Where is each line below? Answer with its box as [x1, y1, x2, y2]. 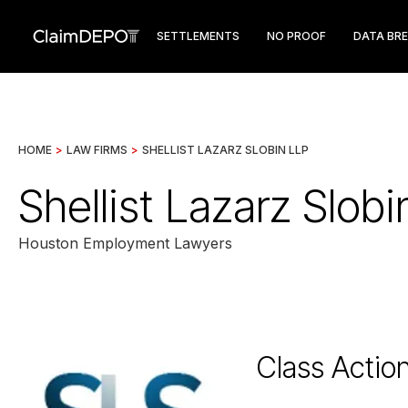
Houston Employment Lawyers [18, 234, 232, 252]
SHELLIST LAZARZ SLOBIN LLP [142, 143, 309, 157]
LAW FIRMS [66, 143, 127, 157]
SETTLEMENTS [157, 29, 240, 43]
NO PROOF [267, 29, 326, 43]
